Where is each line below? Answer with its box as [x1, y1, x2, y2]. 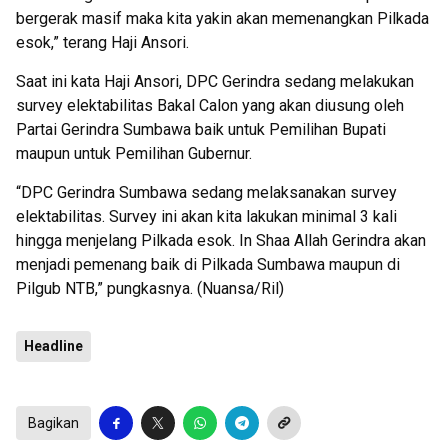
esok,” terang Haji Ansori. [16, 32, 189, 52]
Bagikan [28, 414, 79, 431]
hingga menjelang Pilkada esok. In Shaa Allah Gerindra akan [16, 230, 426, 250]
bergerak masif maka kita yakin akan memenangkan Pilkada [16, 8, 429, 28]
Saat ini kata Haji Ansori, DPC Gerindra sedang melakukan [16, 71, 414, 91]
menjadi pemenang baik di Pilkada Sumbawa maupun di [16, 254, 400, 274]
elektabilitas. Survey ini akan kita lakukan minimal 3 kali [16, 206, 397, 226]
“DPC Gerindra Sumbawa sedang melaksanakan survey [16, 182, 397, 202]
